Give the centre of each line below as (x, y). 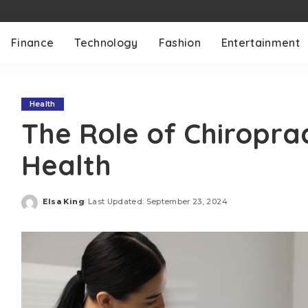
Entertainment (261, 43)
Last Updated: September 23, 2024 (157, 201)
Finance (33, 43)
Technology (106, 43)
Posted (58, 206)
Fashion (179, 43)
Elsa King (63, 201)
